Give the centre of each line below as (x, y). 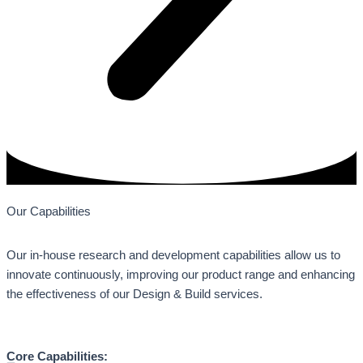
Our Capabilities (49, 212)
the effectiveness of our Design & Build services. (135, 294)
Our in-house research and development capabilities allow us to (173, 255)
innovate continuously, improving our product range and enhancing (181, 274)
